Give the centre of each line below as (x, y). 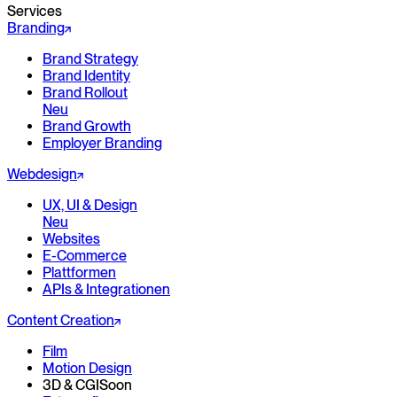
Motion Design (87, 369)
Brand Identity (86, 76)
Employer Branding (102, 144)
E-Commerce (85, 256)
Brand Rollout (85, 93)
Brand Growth (87, 127)
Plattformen (79, 273)
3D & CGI (71, 385)
